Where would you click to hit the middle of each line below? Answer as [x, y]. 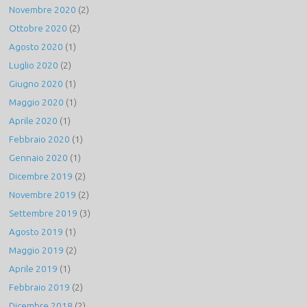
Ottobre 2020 [38, 28]
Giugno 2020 [36, 84]
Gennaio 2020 [39, 158]
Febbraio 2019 [40, 287]
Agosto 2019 [36, 232]
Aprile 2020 [34, 121]
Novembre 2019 [43, 195]
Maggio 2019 [37, 250]
